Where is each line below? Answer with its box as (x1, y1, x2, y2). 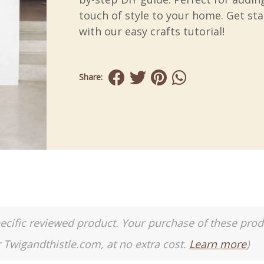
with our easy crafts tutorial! (79, 24, 225, 38)
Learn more (189, 237, 246, 251)
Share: (79, 71, 103, 82)
